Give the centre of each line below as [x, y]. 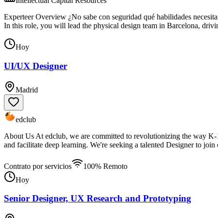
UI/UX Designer [36, 66]
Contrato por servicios [38, 166]
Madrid [27, 90]
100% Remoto [105, 166]
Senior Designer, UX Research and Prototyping [98, 199]
